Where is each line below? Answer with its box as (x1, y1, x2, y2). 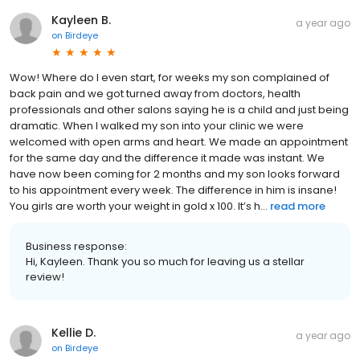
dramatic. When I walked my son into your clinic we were (10, 117, 304, 133)
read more (270, 198, 325, 214)
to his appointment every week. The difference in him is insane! (10, 182, 337, 198)
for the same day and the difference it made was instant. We (10, 149, 325, 166)
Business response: (26, 238, 127, 254)
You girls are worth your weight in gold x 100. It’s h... (10, 198, 268, 214)
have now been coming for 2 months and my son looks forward (10, 166, 340, 182)
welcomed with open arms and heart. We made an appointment (10, 133, 348, 149)
